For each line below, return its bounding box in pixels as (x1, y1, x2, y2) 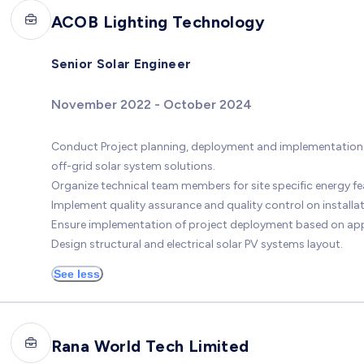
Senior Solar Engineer (50, 56, 192, 72)
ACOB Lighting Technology (50, 12, 266, 32)
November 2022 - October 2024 (50, 97, 252, 113)
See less (54, 267, 100, 281)
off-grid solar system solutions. (50, 159, 215, 174)
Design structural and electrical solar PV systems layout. (50, 237, 343, 252)
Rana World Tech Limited (50, 336, 249, 356)
